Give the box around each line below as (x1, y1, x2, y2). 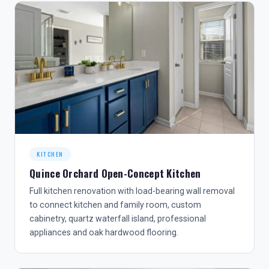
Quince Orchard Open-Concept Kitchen (29, 166, 201, 181)
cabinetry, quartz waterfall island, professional (29, 214, 206, 223)
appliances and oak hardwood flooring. (29, 228, 178, 237)
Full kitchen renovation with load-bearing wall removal (29, 186, 235, 196)
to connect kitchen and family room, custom (29, 200, 201, 210)
